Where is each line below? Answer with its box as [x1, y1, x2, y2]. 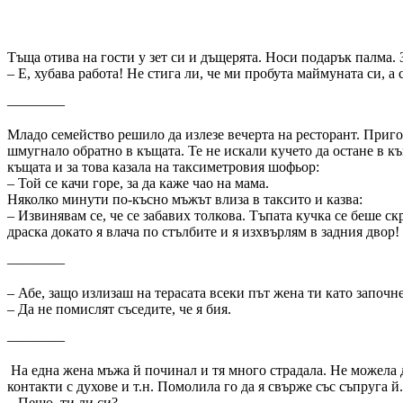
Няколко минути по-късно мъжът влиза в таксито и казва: [7, 191, 363, 207]
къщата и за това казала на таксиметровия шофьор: [7, 158, 319, 175]
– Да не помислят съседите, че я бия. [7, 300, 231, 317]
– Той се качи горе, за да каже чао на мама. [7, 175, 269, 191]
